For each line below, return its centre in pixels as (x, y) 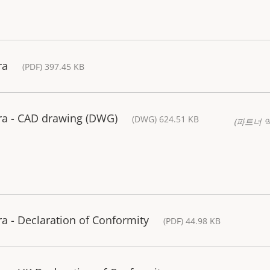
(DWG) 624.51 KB (165, 119)
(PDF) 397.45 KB (53, 67)
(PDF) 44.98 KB (192, 221)
